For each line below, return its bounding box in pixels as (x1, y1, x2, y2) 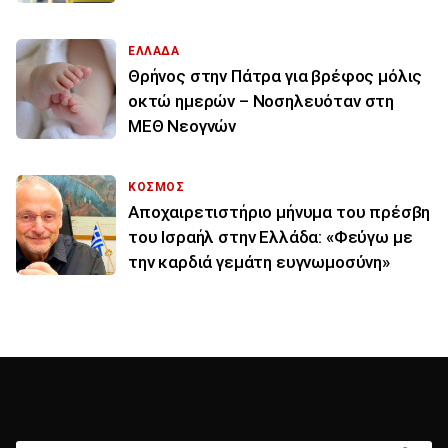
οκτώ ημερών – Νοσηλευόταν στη (128, 90, 395, 111)
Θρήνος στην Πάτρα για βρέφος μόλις (128, 65, 423, 86)
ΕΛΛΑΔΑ (128, 43, 180, 58)
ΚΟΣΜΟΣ (128, 179, 185, 194)
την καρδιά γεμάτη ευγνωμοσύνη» (128, 251, 390, 272)
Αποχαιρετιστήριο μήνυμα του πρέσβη (128, 201, 431, 222)
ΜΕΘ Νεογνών (128, 115, 237, 136)
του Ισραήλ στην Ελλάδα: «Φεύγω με (128, 226, 413, 247)
